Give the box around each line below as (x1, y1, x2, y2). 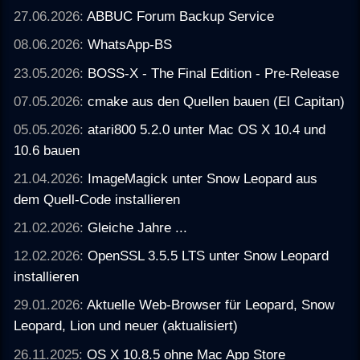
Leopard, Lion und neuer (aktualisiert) (14, 317, 239, 334)
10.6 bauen (14, 141, 80, 158)
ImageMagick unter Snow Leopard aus (88, 170, 318, 186)
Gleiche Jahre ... (88, 219, 188, 236)
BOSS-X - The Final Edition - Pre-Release (88, 64, 340, 81)
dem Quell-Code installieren (14, 191, 181, 207)
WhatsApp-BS (88, 36, 173, 53)
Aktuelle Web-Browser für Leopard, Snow (87, 297, 335, 313)
